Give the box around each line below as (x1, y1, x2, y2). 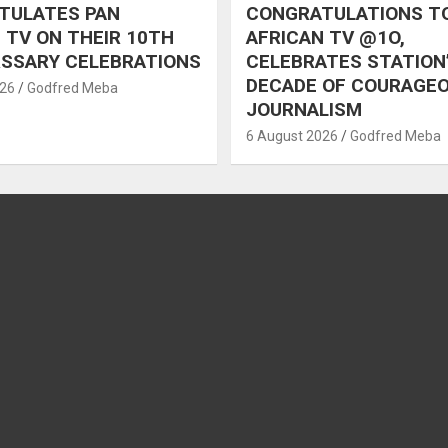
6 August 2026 (246, 127, 338, 144)
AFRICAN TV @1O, (246, 25, 405, 49)
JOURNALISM (246, 97, 362, 121)
